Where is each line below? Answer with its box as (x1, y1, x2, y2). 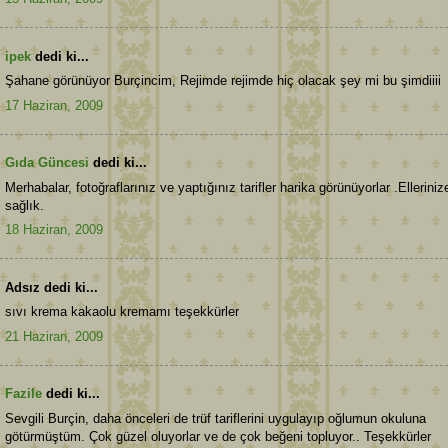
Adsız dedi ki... (5, 279, 98, 295)
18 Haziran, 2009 (5, 222, 103, 238)
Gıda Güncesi (5, 155, 89, 171)
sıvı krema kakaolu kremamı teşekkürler (5, 304, 239, 320)
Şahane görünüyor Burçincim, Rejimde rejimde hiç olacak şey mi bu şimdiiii (5, 73, 441, 89)
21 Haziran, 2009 (5, 328, 103, 344)
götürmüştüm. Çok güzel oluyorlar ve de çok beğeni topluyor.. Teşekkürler (5, 428, 431, 444)
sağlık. (5, 197, 44, 213)
